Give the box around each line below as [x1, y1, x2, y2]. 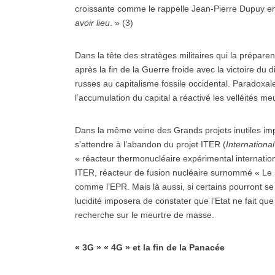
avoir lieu [75, 18, 110, 28]
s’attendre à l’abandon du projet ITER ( [75, 139, 226, 149]
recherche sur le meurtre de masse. [75, 210, 214, 220]
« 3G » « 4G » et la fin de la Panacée [75, 242, 225, 252]
